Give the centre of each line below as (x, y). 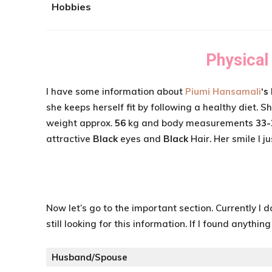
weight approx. (80, 123)
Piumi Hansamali (223, 91)
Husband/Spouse (90, 257)
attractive (70, 139)
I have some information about (114, 91)
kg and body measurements (192, 123)
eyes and (141, 139)
